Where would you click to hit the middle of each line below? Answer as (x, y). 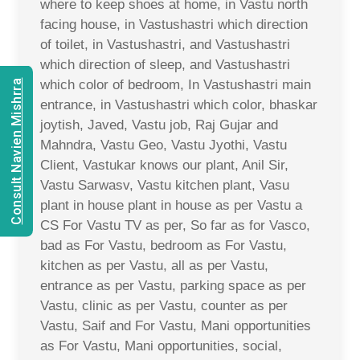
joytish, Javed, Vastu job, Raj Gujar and (159, 125)
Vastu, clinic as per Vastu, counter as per (164, 305)
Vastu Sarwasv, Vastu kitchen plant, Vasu (165, 185)
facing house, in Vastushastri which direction (174, 24)
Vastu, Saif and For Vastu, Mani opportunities (176, 325)
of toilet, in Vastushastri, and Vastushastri (165, 44)
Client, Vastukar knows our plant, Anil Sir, (164, 165)
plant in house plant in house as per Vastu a (171, 205)
